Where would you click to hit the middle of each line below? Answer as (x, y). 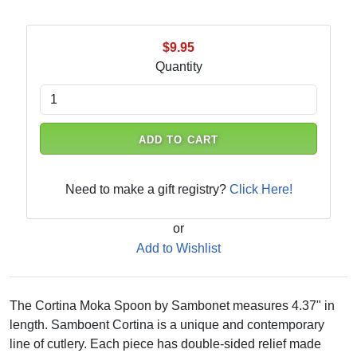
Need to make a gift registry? (147, 189)
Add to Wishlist (178, 248)
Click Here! (261, 189)
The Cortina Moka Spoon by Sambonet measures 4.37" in (172, 306)
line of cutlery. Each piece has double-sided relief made (165, 344)
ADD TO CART (178, 140)
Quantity (178, 67)
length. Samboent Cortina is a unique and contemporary (167, 325)
